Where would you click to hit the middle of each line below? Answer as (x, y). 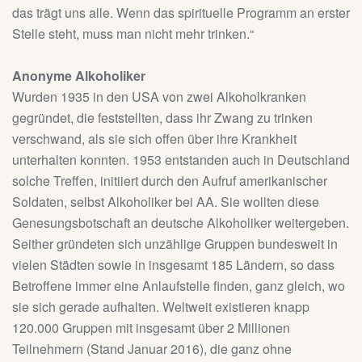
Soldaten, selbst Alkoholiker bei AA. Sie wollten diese (166, 202)
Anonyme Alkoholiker (79, 76)
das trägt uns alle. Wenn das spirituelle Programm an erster (181, 13)
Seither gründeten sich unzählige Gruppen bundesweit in (175, 244)
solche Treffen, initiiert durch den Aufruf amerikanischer (170, 181)
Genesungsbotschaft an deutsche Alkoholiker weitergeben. (181, 223)
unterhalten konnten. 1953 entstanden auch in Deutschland (181, 160)
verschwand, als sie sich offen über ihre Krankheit (154, 139)
